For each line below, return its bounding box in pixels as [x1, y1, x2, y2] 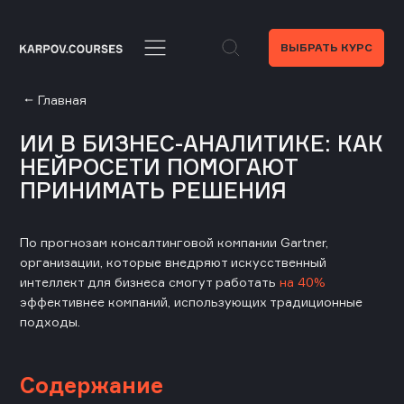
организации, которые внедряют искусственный [20, 254, 326, 270]
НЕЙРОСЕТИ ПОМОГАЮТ [20, 153, 298, 180]
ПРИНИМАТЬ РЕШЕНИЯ [20, 177, 287, 204]
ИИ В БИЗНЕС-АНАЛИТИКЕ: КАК [20, 130, 383, 157]
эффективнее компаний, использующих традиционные [20, 294, 363, 309]
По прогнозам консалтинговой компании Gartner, [20, 234, 328, 250]
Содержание [20, 372, 163, 399]
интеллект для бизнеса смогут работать [20, 274, 280, 289]
